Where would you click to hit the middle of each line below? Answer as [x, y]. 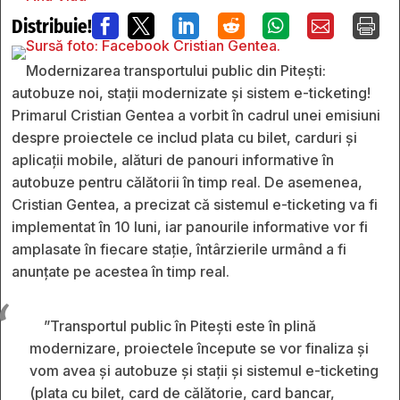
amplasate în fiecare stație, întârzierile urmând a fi [179, 249]
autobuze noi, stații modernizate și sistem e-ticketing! [191, 92]
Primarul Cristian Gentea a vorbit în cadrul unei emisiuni [196, 115]
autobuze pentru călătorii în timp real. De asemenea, [187, 182]
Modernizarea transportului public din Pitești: [176, 70]
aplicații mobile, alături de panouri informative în [173, 159]
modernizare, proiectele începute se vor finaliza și [199, 348]
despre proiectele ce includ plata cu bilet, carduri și [184, 137]
